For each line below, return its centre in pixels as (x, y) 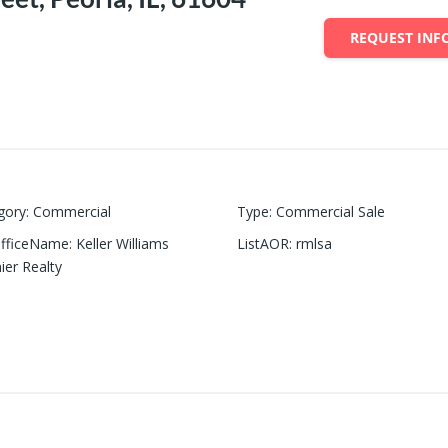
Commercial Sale (331, 212)
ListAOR (263, 244)
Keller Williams (122, 244)
